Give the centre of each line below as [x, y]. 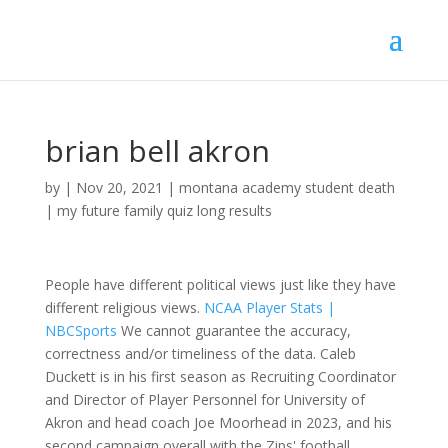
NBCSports [80, 330]
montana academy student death [286, 187]
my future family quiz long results [164, 210]
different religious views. [124, 307]
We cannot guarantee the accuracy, [233, 330]
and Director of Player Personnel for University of [204, 399]
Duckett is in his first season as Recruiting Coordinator [220, 376]
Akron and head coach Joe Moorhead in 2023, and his [218, 422]
